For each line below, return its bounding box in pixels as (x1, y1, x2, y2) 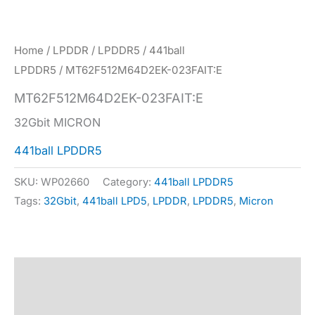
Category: (103, 176, 154, 189)
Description (14, 266, 79, 281)
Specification (14, 299, 87, 314)
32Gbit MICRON (14, 115, 101, 130)
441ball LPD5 (82, 195, 147, 208)
